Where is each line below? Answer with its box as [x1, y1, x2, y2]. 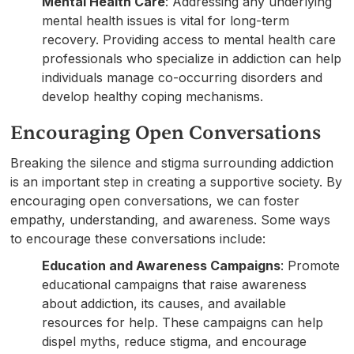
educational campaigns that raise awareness [42, 276, 307, 292]
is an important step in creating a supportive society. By [10, 173, 343, 190]
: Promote [281, 257, 341, 273]
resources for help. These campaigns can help [42, 314, 324, 330]
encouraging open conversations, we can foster [10, 192, 300, 209]
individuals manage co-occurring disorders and [42, 69, 323, 85]
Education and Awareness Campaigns [42, 257, 281, 273]
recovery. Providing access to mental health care [42, 31, 337, 47]
